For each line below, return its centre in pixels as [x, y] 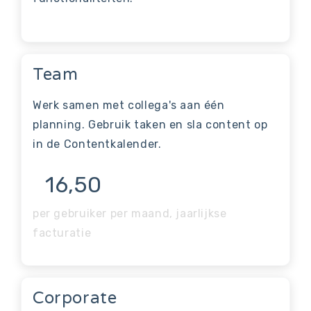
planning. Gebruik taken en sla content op [150, 125]
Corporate [75, 298]
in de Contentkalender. [97, 144]
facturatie [62, 233]
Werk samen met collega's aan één [129, 105]
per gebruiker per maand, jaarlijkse [130, 213]
